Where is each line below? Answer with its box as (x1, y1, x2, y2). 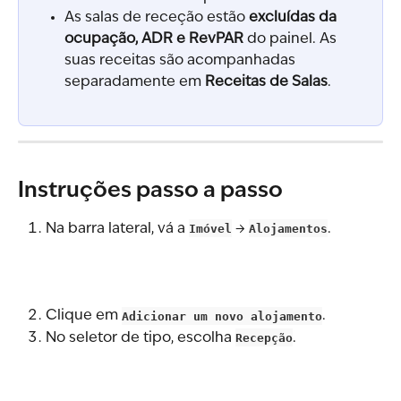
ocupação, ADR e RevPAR (64, 32, 243, 47)
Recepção (235, 330, 293, 345)
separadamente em (64, 75, 205, 90)
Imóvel (189, 221, 232, 235)
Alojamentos (249, 221, 328, 235)
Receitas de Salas (205, 75, 328, 90)
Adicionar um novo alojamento (122, 309, 322, 323)
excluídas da (249, 11, 340, 26)
